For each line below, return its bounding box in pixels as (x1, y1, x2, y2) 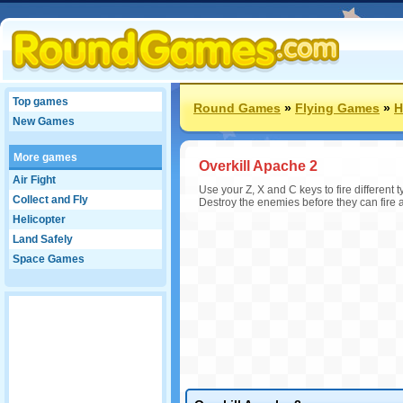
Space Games (13, 253, 85, 265)
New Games (13, 115, 75, 128)
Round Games (193, 101, 281, 115)
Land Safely (13, 233, 73, 246)
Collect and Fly (13, 193, 88, 206)
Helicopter (13, 213, 66, 226)
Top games (13, 95, 68, 108)
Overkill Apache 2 (199, 158, 318, 174)
